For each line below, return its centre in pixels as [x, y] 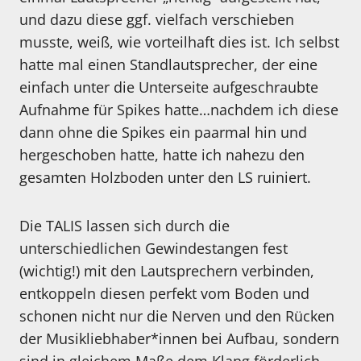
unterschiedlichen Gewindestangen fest [154, 249]
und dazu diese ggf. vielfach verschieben [157, 20]
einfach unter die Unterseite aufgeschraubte [169, 87]
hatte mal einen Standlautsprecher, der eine [168, 65]
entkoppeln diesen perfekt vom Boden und [164, 294]
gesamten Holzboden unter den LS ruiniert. [165, 178]
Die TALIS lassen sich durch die [124, 226]
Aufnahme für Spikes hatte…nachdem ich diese [179, 110]
